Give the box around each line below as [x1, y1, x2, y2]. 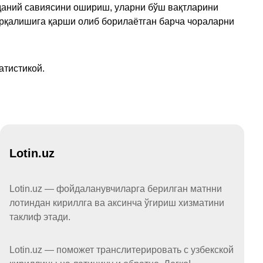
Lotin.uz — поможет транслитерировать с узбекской [9, 245, 234, 255]
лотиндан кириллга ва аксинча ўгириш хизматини [9, 198, 224, 208]
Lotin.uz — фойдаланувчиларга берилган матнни [9, 184, 222, 194]
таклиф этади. [9, 212, 70, 222]
